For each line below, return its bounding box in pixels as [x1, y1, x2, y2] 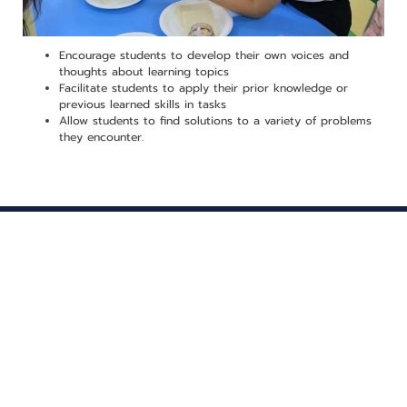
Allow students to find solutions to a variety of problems [58, 113, 372, 130]
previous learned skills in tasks [58, 96, 226, 114]
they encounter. [58, 129, 144, 146]
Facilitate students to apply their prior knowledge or [58, 80, 348, 97]
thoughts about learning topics [58, 64, 229, 81]
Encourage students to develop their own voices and [58, 47, 349, 65]
